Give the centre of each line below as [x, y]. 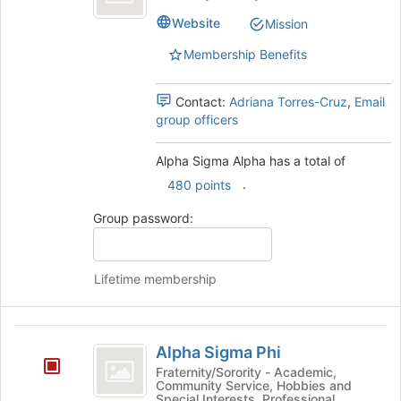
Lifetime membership [156, 279]
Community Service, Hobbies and [253, 386]
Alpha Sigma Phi [218, 353]
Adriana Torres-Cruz [288, 102]
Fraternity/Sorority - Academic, [210, 372]
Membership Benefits [245, 55]
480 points [199, 185]
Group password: [143, 218]
